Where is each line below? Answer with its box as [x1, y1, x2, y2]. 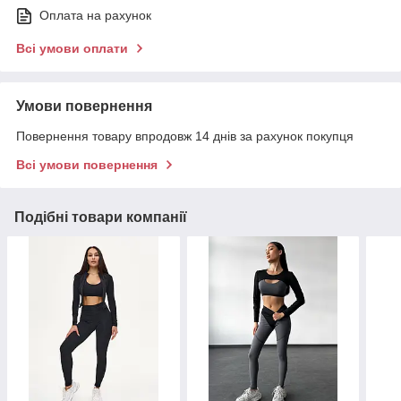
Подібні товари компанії [14, 209, 187, 226]
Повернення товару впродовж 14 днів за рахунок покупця [16, 129, 354, 144]
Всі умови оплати [16, 41, 128, 56]
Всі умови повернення [16, 158, 158, 173]
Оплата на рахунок [39, 8, 151, 23]
